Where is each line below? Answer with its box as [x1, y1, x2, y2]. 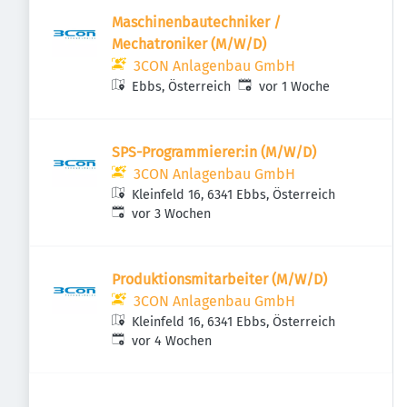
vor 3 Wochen [132, 206, 212, 222]
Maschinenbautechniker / [112, 14, 281, 31]
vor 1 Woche [258, 79, 330, 94]
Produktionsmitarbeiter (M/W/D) [112, 271, 327, 288]
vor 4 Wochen [132, 333, 213, 349]
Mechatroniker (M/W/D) [112, 35, 266, 53]
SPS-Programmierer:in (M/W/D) [112, 144, 316, 161]
